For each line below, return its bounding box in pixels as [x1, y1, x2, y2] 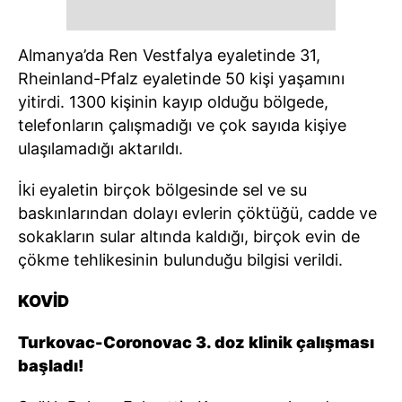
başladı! [18, 355, 83, 375]
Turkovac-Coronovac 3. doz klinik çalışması [18, 332, 374, 352]
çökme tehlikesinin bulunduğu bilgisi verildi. [18, 249, 343, 269]
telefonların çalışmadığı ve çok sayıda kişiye [18, 115, 346, 135]
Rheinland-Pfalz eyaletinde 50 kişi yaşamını [18, 68, 345, 88]
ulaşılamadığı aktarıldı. [18, 138, 183, 158]
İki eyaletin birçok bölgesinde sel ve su [18, 179, 307, 199]
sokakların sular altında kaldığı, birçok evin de [18, 226, 360, 246]
